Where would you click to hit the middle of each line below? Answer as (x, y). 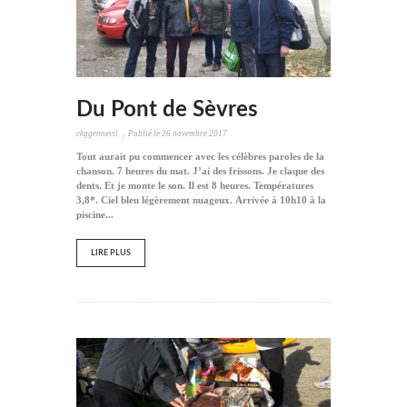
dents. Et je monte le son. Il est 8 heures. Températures (195, 185)
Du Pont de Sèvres (167, 109)
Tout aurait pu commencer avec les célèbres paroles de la (200, 156)
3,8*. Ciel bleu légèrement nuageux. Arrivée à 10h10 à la (201, 199)
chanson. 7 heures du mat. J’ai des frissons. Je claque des (200, 170)
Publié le (145, 133)
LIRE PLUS (111, 253)
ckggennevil (97, 133)
